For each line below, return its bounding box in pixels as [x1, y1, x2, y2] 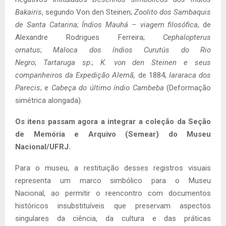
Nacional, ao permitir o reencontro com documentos [15, 188, 211, 198]
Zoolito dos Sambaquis [134, 7, 211, 17]
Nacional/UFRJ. [15, 142, 73, 151]
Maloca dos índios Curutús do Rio [53, 45, 211, 54]
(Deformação [163, 83, 211, 92]
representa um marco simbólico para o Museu [15, 176, 211, 185]
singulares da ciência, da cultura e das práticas [15, 213, 211, 223]
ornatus [15, 45, 40, 54]
